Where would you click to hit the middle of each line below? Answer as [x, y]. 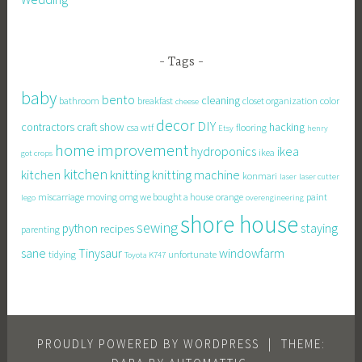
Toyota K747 [145, 255]
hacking [287, 127]
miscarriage [61, 197]
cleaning [221, 101]
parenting [41, 229]
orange [230, 197]
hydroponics [224, 152]
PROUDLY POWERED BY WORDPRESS [148, 344]
